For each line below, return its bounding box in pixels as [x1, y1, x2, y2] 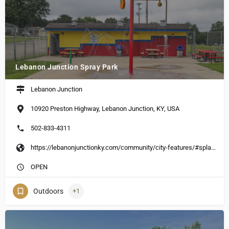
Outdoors [33, 187, 63, 196]
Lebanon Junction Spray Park [15, 63, 118, 72]
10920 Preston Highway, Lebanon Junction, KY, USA [31, 105, 179, 113]
